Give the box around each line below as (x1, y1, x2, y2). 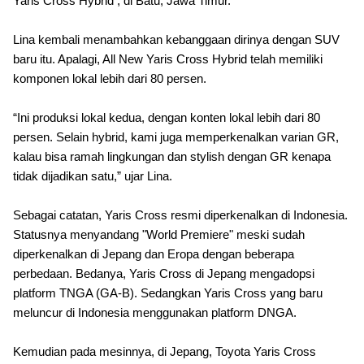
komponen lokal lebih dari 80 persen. (13, 72, 206, 85)
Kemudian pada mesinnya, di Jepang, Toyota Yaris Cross (13, 345, 316, 358)
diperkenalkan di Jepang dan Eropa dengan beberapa (13, 248, 294, 261)
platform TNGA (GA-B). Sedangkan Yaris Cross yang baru (13, 287, 323, 300)
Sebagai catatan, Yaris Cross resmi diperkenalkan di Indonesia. (13, 209, 348, 222)
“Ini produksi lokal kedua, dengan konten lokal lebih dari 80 (13, 111, 320, 124)
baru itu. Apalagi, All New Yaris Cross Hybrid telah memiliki (13, 53, 323, 66)
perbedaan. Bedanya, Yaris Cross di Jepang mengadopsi (13, 267, 314, 280)
